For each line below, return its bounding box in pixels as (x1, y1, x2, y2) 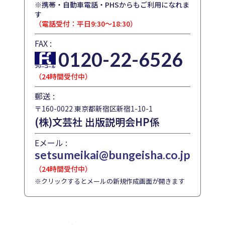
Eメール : (35, 137, 67, 149)
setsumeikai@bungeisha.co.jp (35, 148, 190, 162)
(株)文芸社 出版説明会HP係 (35, 115, 160, 130)
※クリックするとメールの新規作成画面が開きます (35, 176, 185, 186)
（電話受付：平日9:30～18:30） (35, 19, 137, 29)
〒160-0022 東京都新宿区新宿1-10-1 (35, 103, 153, 114)
